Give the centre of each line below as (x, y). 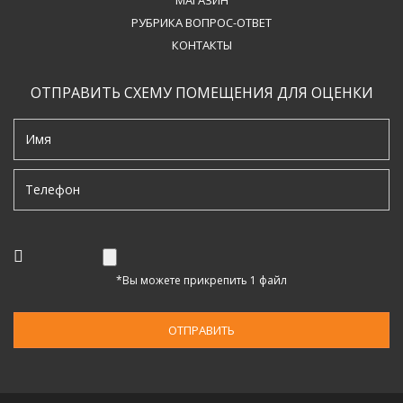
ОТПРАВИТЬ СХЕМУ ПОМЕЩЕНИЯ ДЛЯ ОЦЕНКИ (201, 92)
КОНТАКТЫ (201, 45)
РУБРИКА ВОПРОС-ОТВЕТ (201, 22)
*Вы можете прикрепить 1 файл (201, 280)
